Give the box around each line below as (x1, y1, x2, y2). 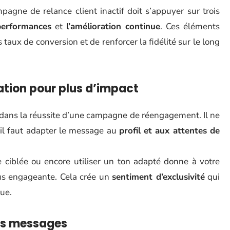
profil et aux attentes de (119, 125, 220, 137)
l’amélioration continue (66, 21, 160, 32)
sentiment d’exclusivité (112, 171, 205, 183)
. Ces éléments (160, 21, 220, 32)
